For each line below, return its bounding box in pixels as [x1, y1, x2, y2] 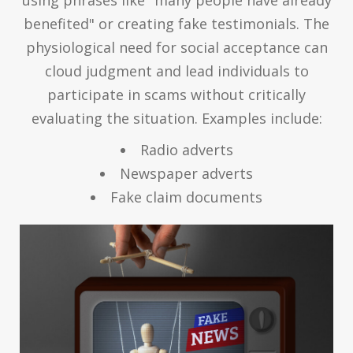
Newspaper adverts [120, 164, 253, 184]
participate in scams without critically [47, 85, 306, 105]
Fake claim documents [110, 188, 262, 207]
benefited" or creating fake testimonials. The [24, 14, 329, 34]
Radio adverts [139, 140, 233, 160]
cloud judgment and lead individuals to [44, 61, 309, 81]
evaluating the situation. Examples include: [31, 109, 322, 128]
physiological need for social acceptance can [25, 38, 328, 58]
